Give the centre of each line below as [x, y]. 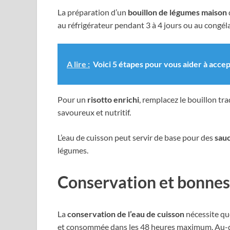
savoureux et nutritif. [94, 112]
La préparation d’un [93, 12]
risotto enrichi [113, 99]
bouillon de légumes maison [177, 12]
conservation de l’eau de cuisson [126, 214]
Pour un [72, 99]
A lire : [78, 64]
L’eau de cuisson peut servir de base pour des [136, 137]
